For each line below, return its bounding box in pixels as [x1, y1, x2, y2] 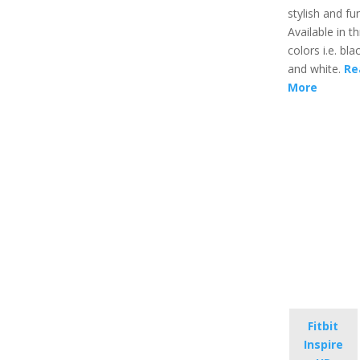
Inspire [303, 337, 343, 353]
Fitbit [308, 318, 339, 334]
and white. [287, 61, 344, 77]
